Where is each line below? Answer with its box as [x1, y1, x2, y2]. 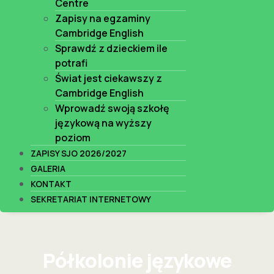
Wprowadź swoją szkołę [55, 101, 169, 115]
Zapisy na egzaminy [55, 11, 150, 25]
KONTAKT [31, 177, 72, 190]
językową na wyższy [55, 116, 152, 130]
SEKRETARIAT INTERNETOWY [31, 193, 151, 205]
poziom [55, 130, 91, 144]
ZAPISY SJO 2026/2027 [31, 147, 127, 159]
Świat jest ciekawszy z [55, 71, 162, 85]
